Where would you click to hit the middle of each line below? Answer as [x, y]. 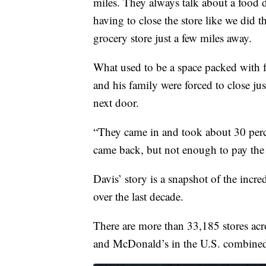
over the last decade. [138, 197]
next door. [116, 103]
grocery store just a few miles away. [172, 38]
